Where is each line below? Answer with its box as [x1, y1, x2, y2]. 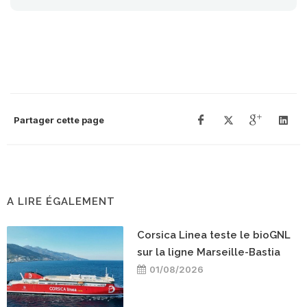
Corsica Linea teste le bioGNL [137, 229, 291, 242]
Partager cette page [14, 114, 104, 126]
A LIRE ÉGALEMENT [7, 195, 115, 208]
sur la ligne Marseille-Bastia [137, 246, 280, 259]
